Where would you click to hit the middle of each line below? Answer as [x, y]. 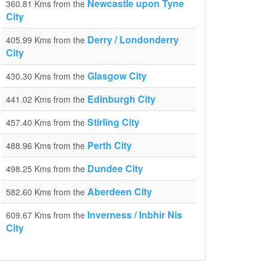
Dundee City [115, 168]
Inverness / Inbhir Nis [135, 215]
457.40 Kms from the [47, 122]
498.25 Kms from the [47, 169]
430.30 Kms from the [47, 76]
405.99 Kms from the [47, 40]
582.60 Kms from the [47, 192]
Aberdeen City [120, 191]
